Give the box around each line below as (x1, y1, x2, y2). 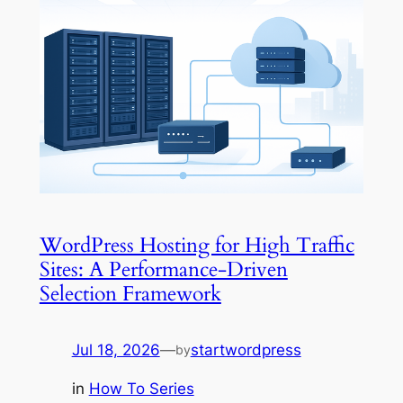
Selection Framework (39, 280, 221, 308)
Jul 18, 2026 (71, 341, 160, 360)
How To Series (88, 379, 194, 398)
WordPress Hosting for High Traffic (39, 231, 354, 259)
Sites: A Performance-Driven (39, 255, 288, 283)
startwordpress (190, 341, 301, 360)
